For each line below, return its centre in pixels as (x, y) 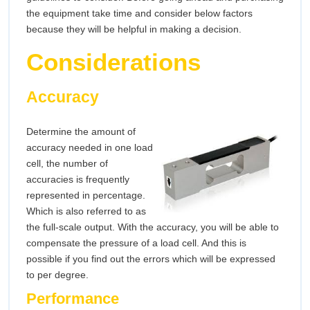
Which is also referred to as (86, 211)
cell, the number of (67, 164)
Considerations (113, 62)
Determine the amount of (81, 132)
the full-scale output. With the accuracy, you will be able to (153, 227)
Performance (73, 299)
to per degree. (57, 275)
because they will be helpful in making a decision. (134, 29)
